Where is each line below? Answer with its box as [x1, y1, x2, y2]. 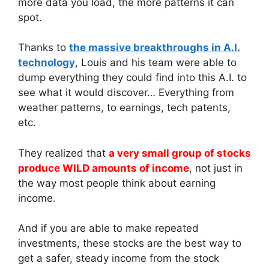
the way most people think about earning [18, 177, 216, 189]
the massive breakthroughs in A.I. [69, 41, 240, 54]
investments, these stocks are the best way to [18, 237, 241, 250]
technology [18, 56, 75, 69]
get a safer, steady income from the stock [18, 252, 219, 265]
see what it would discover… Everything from [18, 86, 234, 99]
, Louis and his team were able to [75, 56, 237, 69]
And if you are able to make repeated [18, 222, 199, 235]
